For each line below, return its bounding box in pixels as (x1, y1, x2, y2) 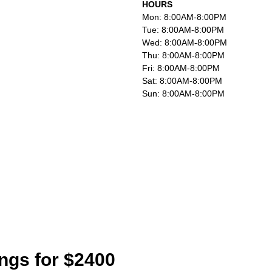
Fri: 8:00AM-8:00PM (141, 63, 220, 73)
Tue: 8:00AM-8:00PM (141, 25, 224, 35)
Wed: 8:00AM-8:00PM (141, 38, 227, 47)
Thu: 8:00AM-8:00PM (141, 50, 225, 60)
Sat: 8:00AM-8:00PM (141, 76, 222, 86)
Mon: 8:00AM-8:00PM (141, 12, 226, 22)
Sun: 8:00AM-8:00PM (141, 89, 225, 98)
